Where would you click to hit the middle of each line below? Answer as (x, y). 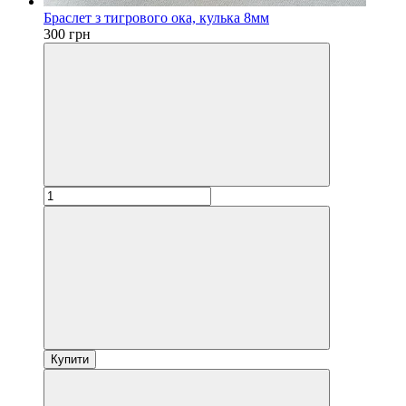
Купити (70, 359)
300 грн (67, 34)
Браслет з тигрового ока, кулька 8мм (156, 17)
